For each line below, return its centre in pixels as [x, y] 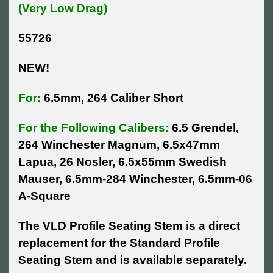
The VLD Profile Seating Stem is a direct [129, 225]
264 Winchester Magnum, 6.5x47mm [119, 144]
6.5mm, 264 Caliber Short [112, 97]
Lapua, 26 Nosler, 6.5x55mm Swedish [122, 161]
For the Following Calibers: [94, 127]
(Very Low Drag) [63, 8]
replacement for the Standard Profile [119, 243]
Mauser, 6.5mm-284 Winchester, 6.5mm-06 [135, 179]
